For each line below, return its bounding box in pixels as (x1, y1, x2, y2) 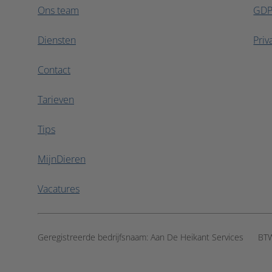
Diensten (38, 34, 76, 46)
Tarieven (38, 93, 74, 106)
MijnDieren (38, 153, 86, 165)
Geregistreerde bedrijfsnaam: (38, 232, 151, 242)
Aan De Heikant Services (151, 232, 243, 242)
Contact (38, 64, 70, 76)
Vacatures (38, 183, 80, 195)
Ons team (38, 4, 79, 16)
